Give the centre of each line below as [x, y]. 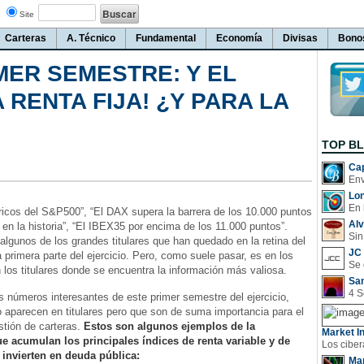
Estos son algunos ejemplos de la [169, 326]
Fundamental [166, 38]
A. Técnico [91, 38]
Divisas [300, 38]
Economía [239, 38]
